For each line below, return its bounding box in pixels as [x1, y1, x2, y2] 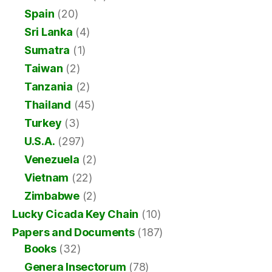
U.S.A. [24, 135, 55, 148]
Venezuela [24, 153, 80, 166]
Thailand [24, 98, 71, 112]
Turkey [24, 117, 62, 130]
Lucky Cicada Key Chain [12, 208, 139, 221]
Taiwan [24, 62, 63, 75]
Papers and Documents [12, 226, 135, 239]
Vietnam [24, 171, 69, 185]
